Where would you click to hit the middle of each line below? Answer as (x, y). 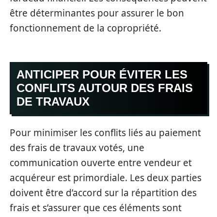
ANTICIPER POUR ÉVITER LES (102, 74)
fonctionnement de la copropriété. (85, 28)
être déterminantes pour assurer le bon (97, 13)
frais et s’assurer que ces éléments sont (96, 208)
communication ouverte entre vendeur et (101, 163)
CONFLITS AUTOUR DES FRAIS (105, 88)
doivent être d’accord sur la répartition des (103, 193)
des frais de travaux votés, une (77, 147)
